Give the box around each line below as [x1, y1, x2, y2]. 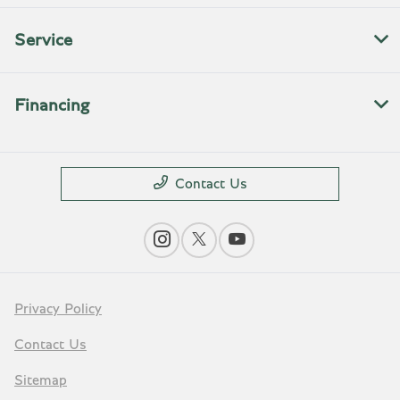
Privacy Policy [14, 302, 102, 317]
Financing [14, 96, 89, 115]
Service [14, 31, 72, 50]
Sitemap [14, 373, 67, 388]
